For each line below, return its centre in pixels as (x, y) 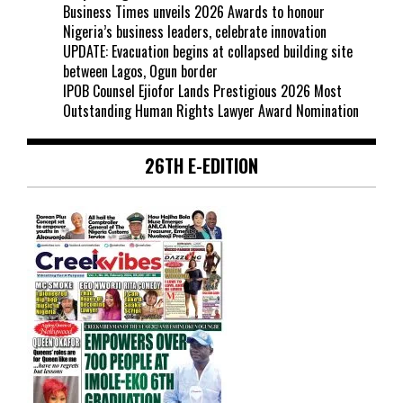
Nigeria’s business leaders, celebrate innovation (195, 32)
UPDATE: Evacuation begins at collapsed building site (208, 52)
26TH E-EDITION (201, 166)
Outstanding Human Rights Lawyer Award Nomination (211, 111)
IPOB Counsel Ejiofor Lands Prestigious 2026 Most (202, 91)
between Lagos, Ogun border (140, 72)
